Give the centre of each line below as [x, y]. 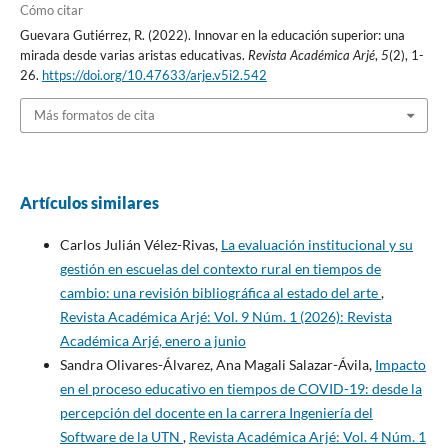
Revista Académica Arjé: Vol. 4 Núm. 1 [307, 436]
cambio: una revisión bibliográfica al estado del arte [220, 292]
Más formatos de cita [94, 115]
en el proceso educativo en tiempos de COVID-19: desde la [240, 388]
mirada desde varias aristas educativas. [133, 55]
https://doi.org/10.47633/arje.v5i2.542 [154, 75]
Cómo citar [51, 10]
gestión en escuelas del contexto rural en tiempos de [220, 268]
